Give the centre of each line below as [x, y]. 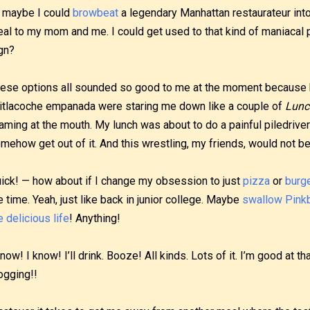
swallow [262, 200]
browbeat [95, 13]
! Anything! [95, 218]
